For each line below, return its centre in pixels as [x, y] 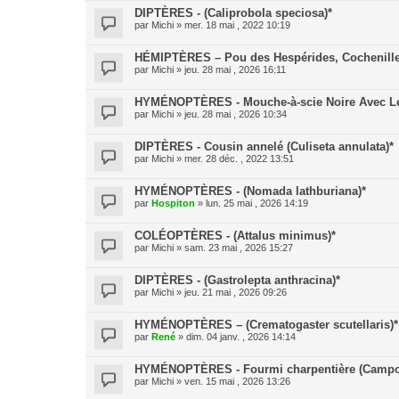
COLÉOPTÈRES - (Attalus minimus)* [235, 236]
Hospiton [173, 203]
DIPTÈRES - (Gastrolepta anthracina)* [237, 280]
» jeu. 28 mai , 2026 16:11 [230, 69]
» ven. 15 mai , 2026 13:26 [232, 381]
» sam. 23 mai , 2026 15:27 [233, 248]
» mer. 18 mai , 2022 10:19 [232, 25]
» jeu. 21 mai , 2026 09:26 [230, 292]
